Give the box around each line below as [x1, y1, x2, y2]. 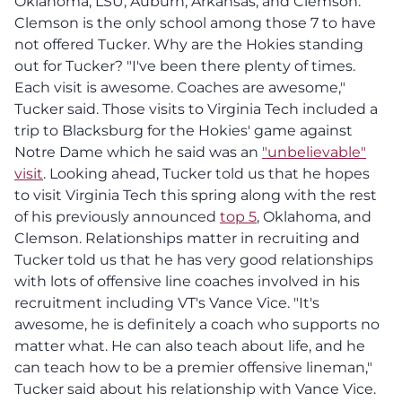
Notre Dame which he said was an [14, 143, 262, 161]
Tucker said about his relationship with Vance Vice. [14, 380, 376, 398]
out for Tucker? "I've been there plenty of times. [14, 57, 355, 74]
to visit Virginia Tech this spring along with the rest [14, 186, 377, 204]
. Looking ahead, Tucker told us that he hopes [43, 164, 370, 182]
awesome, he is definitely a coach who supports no [14, 315, 380, 333]
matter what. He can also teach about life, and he [14, 336, 365, 354]
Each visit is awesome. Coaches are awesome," [14, 78, 345, 96]
